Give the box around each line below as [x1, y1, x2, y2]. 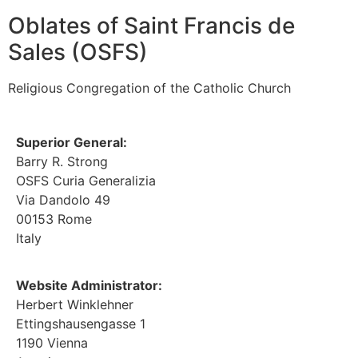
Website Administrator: [16, 276, 162, 293]
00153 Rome [16, 211, 92, 228]
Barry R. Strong [16, 153, 108, 170]
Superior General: [16, 134, 127, 151]
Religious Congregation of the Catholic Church [8, 80, 291, 96]
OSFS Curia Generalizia [16, 173, 156, 189]
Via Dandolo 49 [16, 192, 110, 209]
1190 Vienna [16, 334, 88, 351]
